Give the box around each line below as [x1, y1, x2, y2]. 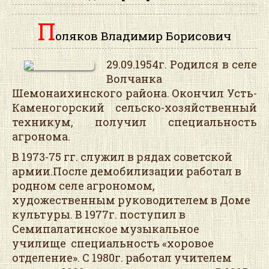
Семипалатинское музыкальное [12, 222, 199, 237]
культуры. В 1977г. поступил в [12, 207, 186, 222]
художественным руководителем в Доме [12, 193, 250, 208]
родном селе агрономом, [12, 178, 155, 193]
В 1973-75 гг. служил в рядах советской [12, 150, 232, 165]
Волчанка [106, 71, 162, 86]
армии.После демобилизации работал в [12, 164, 241, 179]
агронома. [12, 129, 70, 144]
